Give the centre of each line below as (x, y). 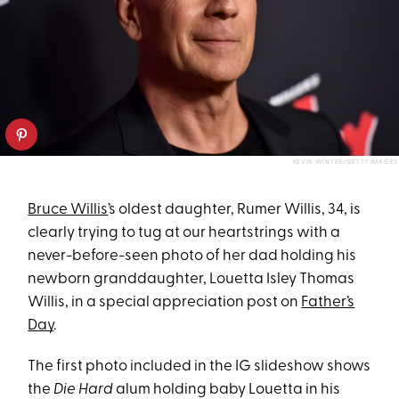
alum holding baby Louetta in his (227, 389)
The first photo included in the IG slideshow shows (199, 366)
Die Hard (84, 389)
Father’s (328, 302)
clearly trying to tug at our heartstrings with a (184, 232)
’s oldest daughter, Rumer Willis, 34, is (235, 209)
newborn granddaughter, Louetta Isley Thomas (191, 279)
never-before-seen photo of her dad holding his (192, 256)
